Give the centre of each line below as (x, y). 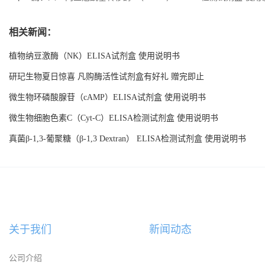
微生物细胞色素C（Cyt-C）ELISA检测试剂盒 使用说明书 (114, 118)
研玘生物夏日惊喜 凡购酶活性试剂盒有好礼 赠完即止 (106, 77)
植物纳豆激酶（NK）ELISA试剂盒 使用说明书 (94, 56)
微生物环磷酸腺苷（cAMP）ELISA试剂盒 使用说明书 (107, 97)
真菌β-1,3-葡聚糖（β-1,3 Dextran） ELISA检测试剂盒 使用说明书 (127, 139)
